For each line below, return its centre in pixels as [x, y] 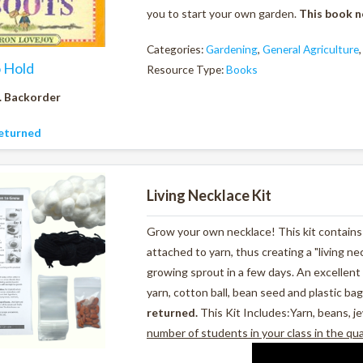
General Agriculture [311, 49]
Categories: [176, 49]
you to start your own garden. [223, 13]
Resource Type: [186, 69]
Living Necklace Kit [209, 195]
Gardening [232, 49]
